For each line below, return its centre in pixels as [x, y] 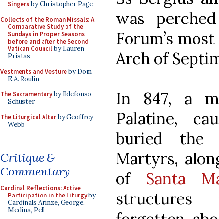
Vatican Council [30, 49]
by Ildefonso [72, 94]
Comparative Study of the [45, 27]
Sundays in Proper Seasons [46, 34]
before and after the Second [48, 41]
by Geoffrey [75, 117]
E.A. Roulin [23, 79]
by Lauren [68, 49]
